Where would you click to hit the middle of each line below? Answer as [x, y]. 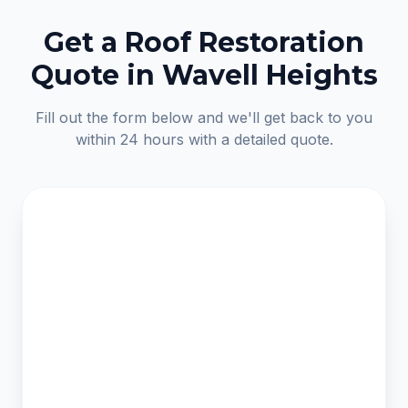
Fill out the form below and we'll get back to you [204, 117]
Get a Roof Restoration [204, 42]
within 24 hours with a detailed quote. [204, 139]
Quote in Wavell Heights [204, 75]
